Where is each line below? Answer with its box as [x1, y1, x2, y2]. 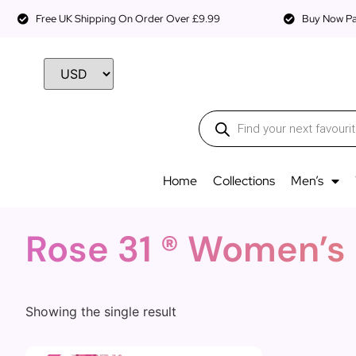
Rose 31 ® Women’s [25, 225, 346, 273]
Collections [212, 172, 275, 189]
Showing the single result [25, 303, 176, 319]
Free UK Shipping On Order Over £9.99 [35, 12, 220, 25]
